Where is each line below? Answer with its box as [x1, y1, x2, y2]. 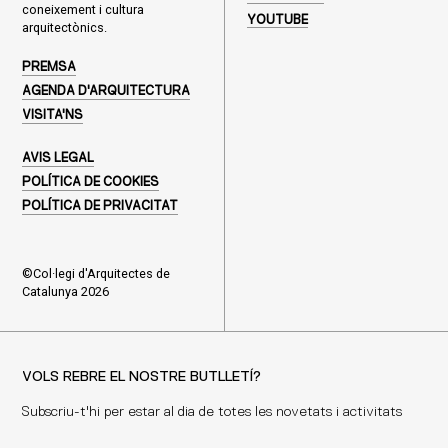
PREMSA [21, 60, 76, 74]
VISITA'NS [21, 109, 83, 123]
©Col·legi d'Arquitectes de [21, 265, 170, 281]
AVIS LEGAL [21, 151, 94, 165]
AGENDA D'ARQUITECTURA [21, 85, 190, 98]
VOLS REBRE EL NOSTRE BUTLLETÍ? [21, 370, 261, 385]
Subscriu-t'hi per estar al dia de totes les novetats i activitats [21, 405, 402, 420]
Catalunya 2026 [21, 283, 109, 299]
